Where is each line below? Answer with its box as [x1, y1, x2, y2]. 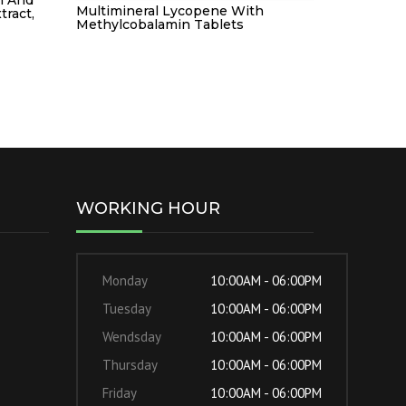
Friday [101, 383, 137, 401]
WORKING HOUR [75, 198, 220, 218]
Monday [101, 271, 148, 289]
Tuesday [101, 299, 151, 317]
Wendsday [101, 327, 161, 345]
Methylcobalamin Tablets [75, 15, 244, 33]
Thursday [101, 355, 158, 373]
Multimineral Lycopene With [75, 2, 264, 19]
